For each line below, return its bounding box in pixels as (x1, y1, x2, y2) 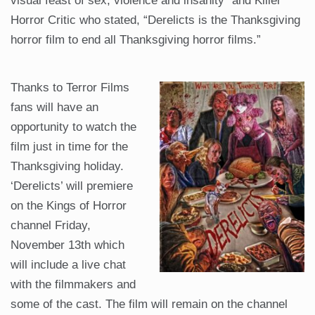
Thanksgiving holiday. (11, 160, 124, 174)
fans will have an (11, 101, 98, 115)
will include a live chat (11, 258, 126, 272)
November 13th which (11, 238, 124, 252)
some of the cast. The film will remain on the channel (11, 297, 288, 311)
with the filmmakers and (11, 278, 136, 292)
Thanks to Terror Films (11, 81, 129, 95)
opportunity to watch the (11, 120, 136, 134)
